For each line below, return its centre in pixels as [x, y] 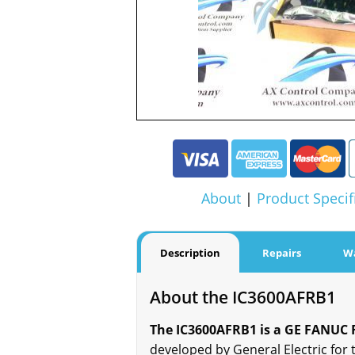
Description [190, 253]
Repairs [282, 253]
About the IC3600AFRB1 [243, 297]
